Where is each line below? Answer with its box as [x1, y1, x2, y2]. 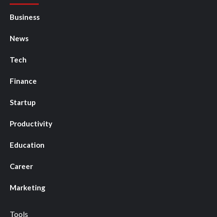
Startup [10, 97, 36, 107]
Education [10, 140, 45, 149]
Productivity [10, 119, 52, 128]
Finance [10, 76, 37, 85]
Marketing [10, 183, 46, 192]
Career [10, 161, 33, 170]
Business [10, 12, 40, 21]
